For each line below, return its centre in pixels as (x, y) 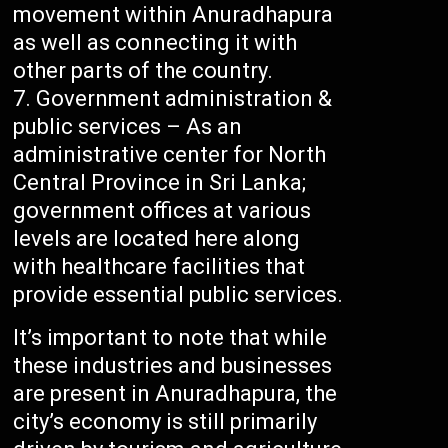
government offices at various (162, 211)
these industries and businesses (173, 366)
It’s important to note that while (170, 338)
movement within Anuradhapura (173, 15)
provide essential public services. (178, 295)
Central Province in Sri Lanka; (160, 183)
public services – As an (128, 127)
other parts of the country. (143, 71)
